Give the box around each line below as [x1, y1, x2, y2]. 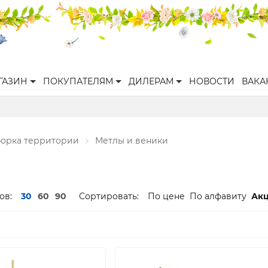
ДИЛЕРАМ [129, 76, 173, 87]
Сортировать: [79, 191, 139, 202]
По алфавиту [190, 191, 246, 202]
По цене [148, 191, 185, 202]
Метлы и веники [95, 135, 168, 146]
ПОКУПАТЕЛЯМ [43, 76, 113, 87]
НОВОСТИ [189, 76, 234, 87]
